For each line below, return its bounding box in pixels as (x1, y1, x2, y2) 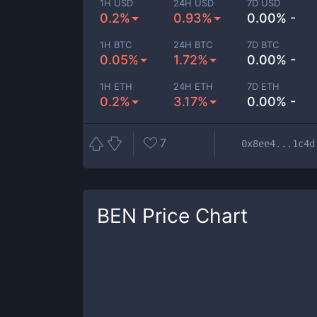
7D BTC (247, 39, 279, 50)
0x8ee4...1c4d (241, 137, 315, 149)
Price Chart (137, 204, 248, 228)
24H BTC (173, 39, 213, 50)
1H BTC (100, 39, 132, 50)
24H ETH (173, 81, 214, 92)
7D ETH (247, 81, 280, 92)
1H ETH (100, 81, 132, 92)
